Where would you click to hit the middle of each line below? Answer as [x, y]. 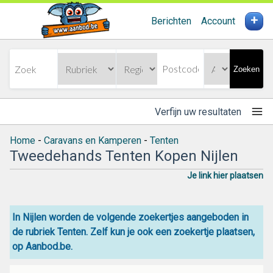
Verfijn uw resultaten [198, 112]
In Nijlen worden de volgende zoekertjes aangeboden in [130, 217]
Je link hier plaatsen [225, 175]
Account [218, 21]
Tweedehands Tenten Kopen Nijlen [124, 156]
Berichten [171, 21]
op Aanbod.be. [42, 246]
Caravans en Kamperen [93, 140]
